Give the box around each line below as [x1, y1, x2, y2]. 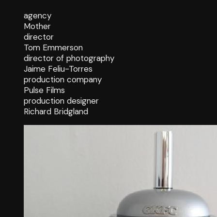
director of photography [24, 53, 114, 64]
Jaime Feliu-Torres [24, 63, 93, 75]
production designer [24, 95, 99, 107]
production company [24, 74, 102, 85]
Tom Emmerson [24, 42, 83, 53]
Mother [24, 21, 51, 32]
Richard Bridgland [24, 106, 88, 117]
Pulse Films [24, 85, 65, 96]
